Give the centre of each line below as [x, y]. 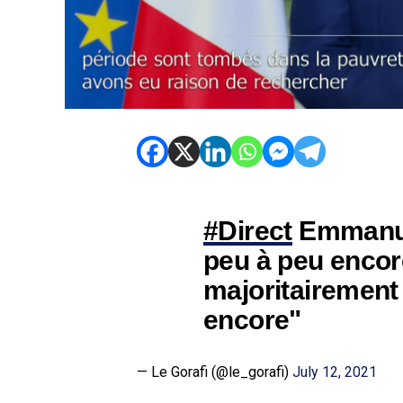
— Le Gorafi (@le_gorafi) [215, 372]
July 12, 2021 [335, 372]
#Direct [248, 231]
